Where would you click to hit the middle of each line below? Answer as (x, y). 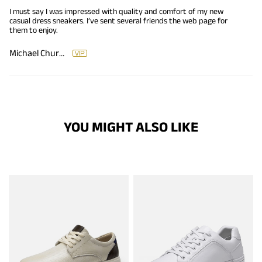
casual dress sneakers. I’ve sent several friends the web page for (118, 21)
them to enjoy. (34, 30)
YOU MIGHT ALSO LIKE (131, 127)
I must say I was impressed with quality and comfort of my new (116, 11)
